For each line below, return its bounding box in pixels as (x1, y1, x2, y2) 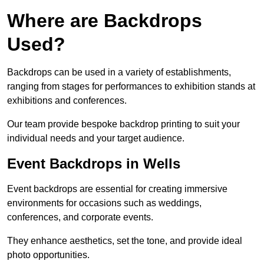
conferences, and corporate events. (7, 212, 153, 223)
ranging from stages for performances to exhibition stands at (7, 81, 255, 92)
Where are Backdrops (7, 10, 202, 32)
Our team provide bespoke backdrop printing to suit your (7, 119, 240, 130)
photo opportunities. (7, 250, 90, 260)
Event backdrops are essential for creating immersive (7, 184, 227, 194)
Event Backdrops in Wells (7, 156, 180, 172)
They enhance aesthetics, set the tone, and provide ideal (7, 236, 242, 246)
